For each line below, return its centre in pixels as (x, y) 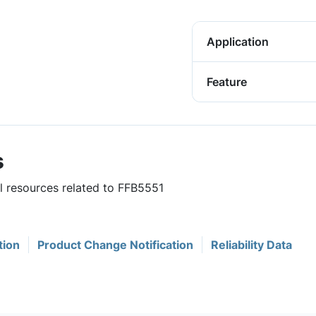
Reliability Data (251, 245)
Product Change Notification (115, 245)
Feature (227, 82)
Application (238, 42)
